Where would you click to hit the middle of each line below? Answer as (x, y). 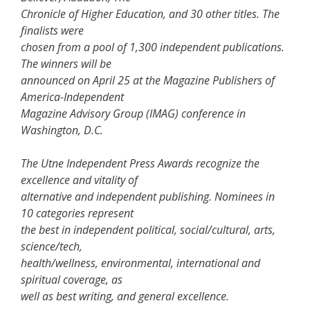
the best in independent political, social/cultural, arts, (148, 229)
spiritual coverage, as (72, 279)
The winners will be (66, 63)
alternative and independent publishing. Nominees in (148, 196)
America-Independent (72, 97)
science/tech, (52, 246)
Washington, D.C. (62, 130)
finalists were (52, 30)
